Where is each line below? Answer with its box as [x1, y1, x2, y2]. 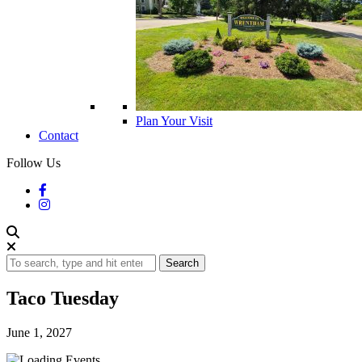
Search [166, 257, 199, 270]
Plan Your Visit [136, 114, 213, 128]
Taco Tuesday [6, 288, 119, 309]
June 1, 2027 [6, 326, 72, 340]
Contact [39, 128, 78, 143]
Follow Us [6, 156, 61, 170]
